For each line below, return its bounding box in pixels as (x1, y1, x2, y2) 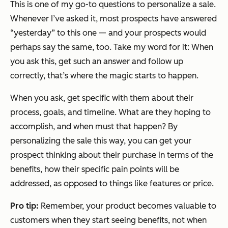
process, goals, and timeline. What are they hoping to (10, 107, 211, 118)
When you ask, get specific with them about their (10, 93, 193, 103)
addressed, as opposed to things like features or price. (10, 179, 214, 189)
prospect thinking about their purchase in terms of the (10, 150, 213, 160)
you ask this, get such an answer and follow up (10, 56, 183, 67)
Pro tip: (10, 201, 41, 211)
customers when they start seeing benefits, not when (10, 215, 207, 225)
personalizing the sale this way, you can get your (10, 136, 191, 146)
